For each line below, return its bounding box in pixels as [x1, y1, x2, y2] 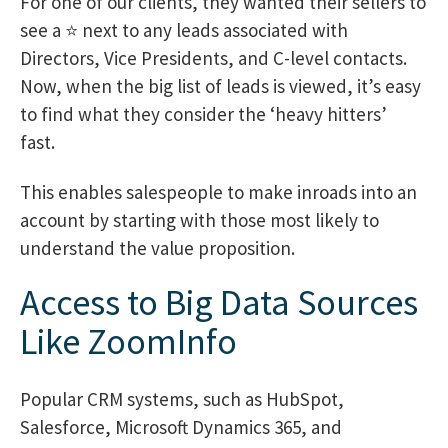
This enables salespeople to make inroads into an [20, 179, 417, 204]
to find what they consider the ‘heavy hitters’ [20, 101, 387, 126]
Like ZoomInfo [20, 318, 237, 365]
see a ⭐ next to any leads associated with [20, 17, 348, 42]
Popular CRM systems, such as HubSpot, [20, 387, 344, 412]
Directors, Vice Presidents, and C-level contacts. [20, 45, 407, 70]
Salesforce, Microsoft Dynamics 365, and [20, 415, 342, 440]
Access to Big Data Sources [20, 279, 418, 326]
